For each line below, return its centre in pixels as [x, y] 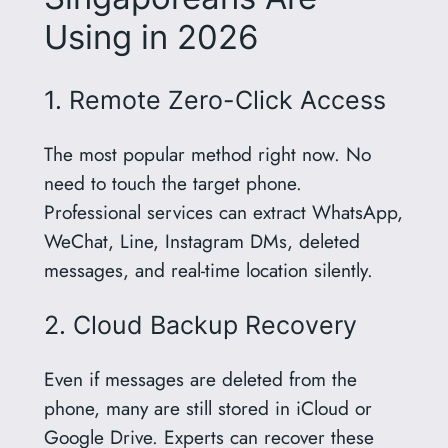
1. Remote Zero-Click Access [214, 99]
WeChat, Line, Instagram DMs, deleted [201, 240]
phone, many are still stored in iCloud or [207, 408]
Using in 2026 [151, 37]
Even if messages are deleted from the [200, 379]
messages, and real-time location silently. [208, 269]
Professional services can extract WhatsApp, [223, 211]
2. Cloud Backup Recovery [200, 324]
